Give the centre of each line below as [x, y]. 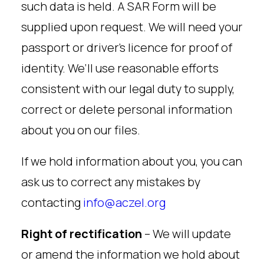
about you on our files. [81, 130]
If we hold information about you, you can [132, 161]
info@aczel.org [124, 202]
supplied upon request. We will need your [132, 27]
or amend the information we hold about [131, 254]
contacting [52, 202]
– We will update [187, 234]
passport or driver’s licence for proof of [127, 47]
